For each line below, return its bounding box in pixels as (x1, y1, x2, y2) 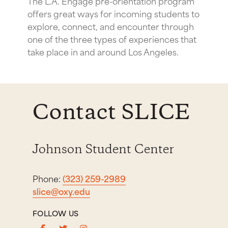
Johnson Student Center (33, 141, 174, 158)
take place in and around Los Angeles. (27, 44, 179, 58)
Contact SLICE (33, 98, 191, 128)
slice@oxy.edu (33, 184, 90, 197)
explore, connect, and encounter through (27, 19, 194, 33)
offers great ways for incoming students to (27, 6, 199, 20)
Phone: (33, 171, 63, 185)
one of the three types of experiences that (27, 32, 196, 45)
